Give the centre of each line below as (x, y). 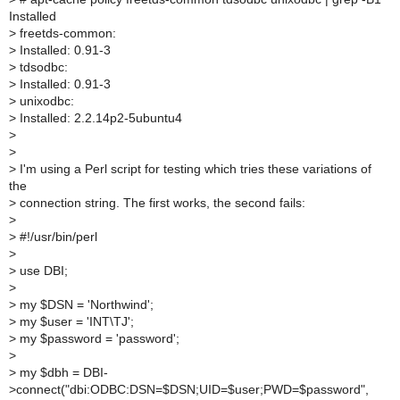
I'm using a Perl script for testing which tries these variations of (194, 169)
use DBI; (42, 271)
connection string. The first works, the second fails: (161, 203)
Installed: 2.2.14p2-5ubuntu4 (99, 118)
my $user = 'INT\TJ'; (75, 321)
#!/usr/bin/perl (57, 237)
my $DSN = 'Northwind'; (85, 304)
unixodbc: (45, 101)
